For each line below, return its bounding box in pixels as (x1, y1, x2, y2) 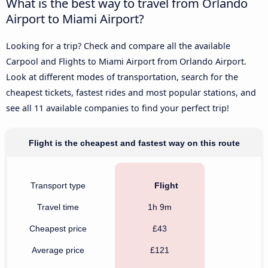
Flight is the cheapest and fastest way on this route (28, 138, 240, 148)
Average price (32, 245, 84, 255)
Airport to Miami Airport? (6, 10, 144, 27)
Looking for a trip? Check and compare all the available (6, 39, 230, 51)
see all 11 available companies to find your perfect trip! (6, 102, 229, 114)
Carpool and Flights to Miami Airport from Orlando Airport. (6, 55, 246, 67)
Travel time (37, 202, 79, 212)
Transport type (31, 180, 86, 190)
